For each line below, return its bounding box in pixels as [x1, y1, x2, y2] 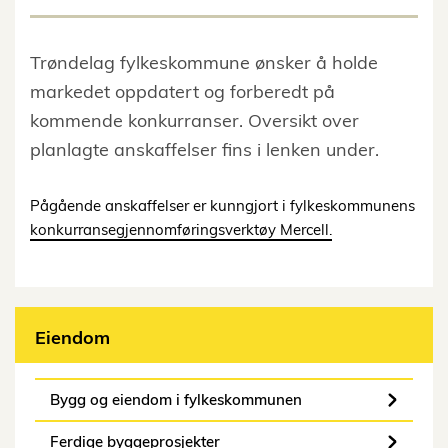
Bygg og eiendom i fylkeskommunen [50, 390, 302, 410]
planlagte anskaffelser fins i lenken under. [30, 138, 379, 162]
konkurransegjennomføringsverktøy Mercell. [30, 220, 332, 240]
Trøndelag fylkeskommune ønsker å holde [30, 51, 378, 75]
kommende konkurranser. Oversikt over [30, 109, 359, 133]
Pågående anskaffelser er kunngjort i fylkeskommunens [30, 196, 415, 216]
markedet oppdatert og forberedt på [30, 80, 335, 104]
